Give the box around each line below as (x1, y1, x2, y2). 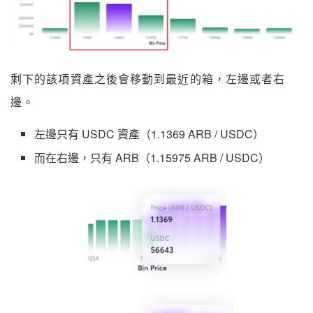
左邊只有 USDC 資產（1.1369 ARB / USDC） (34, 125, 265, 142)
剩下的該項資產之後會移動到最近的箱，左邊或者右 (10, 73, 286, 85)
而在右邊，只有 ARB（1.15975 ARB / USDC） (34, 149, 270, 166)
